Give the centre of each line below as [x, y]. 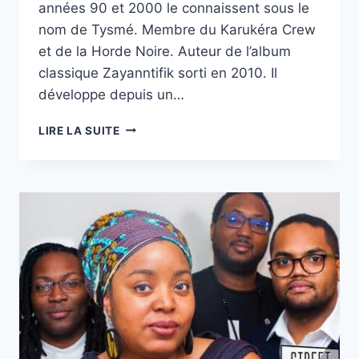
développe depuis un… [111, 94]
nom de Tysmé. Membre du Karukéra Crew [177, 29]
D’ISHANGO [152, 261]
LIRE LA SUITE [79, 130]
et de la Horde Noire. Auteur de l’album [165, 51]
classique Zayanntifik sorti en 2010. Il [158, 73]
